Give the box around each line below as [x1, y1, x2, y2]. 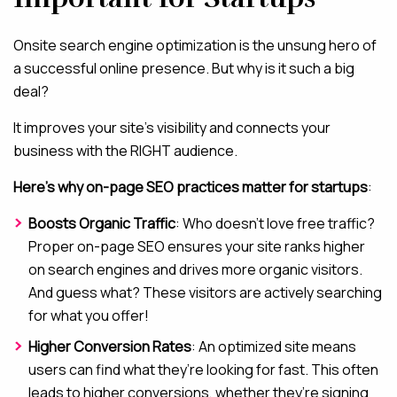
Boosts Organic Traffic [28, 214, 175, 233]
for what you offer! [28, 306, 149, 325]
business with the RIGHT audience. [13, 141, 237, 160]
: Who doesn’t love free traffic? [175, 214, 375, 233]
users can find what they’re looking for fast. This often [28, 360, 378, 379]
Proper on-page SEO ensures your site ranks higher [28, 237, 365, 256]
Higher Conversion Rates [28, 337, 191, 356]
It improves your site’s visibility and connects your [13, 118, 331, 137]
